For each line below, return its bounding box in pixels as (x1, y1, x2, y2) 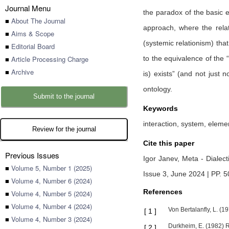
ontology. (143, 85, 172, 93)
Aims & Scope (11, 29, 54, 38)
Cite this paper (143, 139, 194, 147)
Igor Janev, (143, 154, 182, 163)
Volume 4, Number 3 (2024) (11, 214, 92, 224)
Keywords (143, 104, 178, 112)
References (143, 188, 182, 196)
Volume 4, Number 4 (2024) (11, 201, 92, 211)
